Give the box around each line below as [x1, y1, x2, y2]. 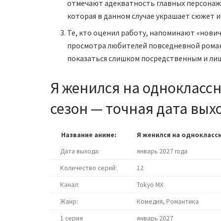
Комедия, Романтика [137, 197, 199, 206]
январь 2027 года [137, 147, 187, 155]
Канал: [60, 180, 79, 189]
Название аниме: [61, 130, 116, 139]
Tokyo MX [137, 180, 163, 189]
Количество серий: [60, 163, 117, 172]
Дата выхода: [60, 147, 100, 155]
